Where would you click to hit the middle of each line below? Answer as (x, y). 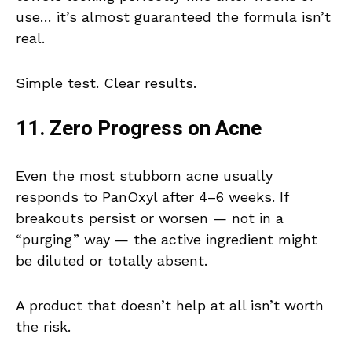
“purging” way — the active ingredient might (167, 240)
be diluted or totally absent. (112, 261)
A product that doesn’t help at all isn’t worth (170, 306)
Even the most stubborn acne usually (144, 176)
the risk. (43, 327)
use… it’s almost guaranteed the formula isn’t (173, 17)
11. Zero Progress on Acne (139, 129)
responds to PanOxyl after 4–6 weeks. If (152, 197)
